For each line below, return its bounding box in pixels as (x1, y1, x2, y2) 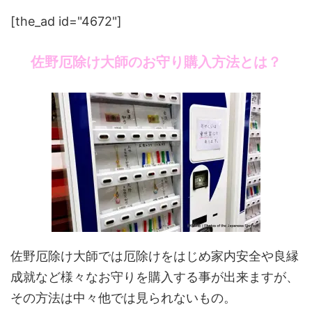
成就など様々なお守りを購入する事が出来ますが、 (10, 270, 299, 285)
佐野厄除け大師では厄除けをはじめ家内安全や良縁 (10, 249, 299, 264)
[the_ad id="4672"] (10, 14, 122, 29)
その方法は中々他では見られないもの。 (10, 290, 236, 306)
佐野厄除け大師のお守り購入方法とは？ (31, 54, 281, 70)
